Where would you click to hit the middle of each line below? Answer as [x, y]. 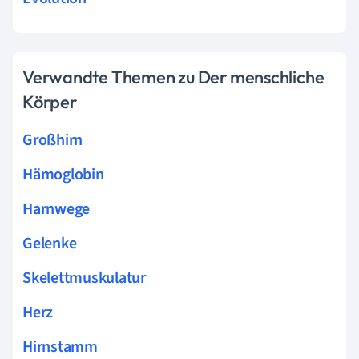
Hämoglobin [63, 174]
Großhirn [53, 140]
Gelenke [50, 243]
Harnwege [56, 209]
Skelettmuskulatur [84, 278]
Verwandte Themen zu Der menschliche [173, 77]
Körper [50, 101]
